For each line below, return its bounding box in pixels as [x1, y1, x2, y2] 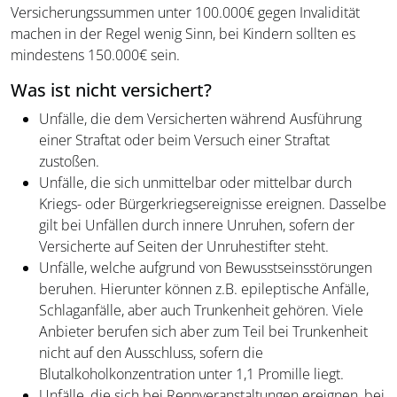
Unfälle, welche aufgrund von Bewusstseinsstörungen [39, 258, 372, 278]
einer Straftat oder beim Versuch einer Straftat [39, 130, 330, 151]
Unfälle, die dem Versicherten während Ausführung [39, 109, 362, 129]
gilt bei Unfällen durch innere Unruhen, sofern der [39, 215, 354, 236]
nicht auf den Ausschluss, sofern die [39, 343, 263, 363]
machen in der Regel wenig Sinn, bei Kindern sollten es [11, 24, 355, 44]
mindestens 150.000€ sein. [11, 45, 180, 66]
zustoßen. [39, 152, 99, 172]
